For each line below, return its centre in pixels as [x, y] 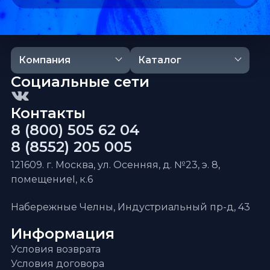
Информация [63, 233]
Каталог [159, 60]
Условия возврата [56, 249]
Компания [44, 60]
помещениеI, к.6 [52, 179]
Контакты [48, 113]
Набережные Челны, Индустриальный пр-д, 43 [130, 207]
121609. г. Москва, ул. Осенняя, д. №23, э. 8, [115, 165]
